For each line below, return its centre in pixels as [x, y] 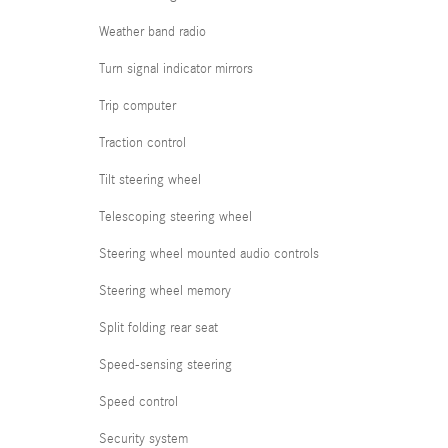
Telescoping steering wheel [175, 217]
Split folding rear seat [158, 328]
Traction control [142, 143]
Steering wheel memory [165, 291]
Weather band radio [152, 32]
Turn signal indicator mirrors [176, 69]
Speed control [138, 402]
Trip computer [137, 106]
